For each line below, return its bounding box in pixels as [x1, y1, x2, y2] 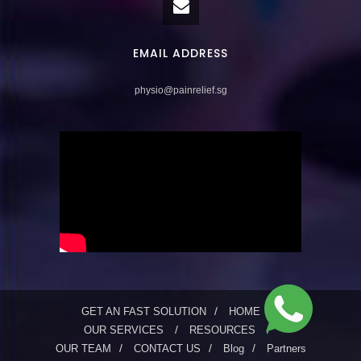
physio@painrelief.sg [134, 84, 227, 96]
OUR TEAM [55, 342, 111, 355]
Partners [266, 342, 306, 355]
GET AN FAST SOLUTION [81, 305, 206, 317]
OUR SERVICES [83, 323, 164, 336]
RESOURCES [189, 323, 255, 336]
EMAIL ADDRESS [133, 44, 228, 61]
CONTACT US [133, 342, 201, 355]
